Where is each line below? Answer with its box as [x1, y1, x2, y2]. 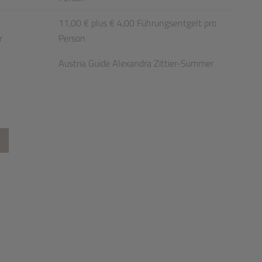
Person [58, 31, 85, 45]
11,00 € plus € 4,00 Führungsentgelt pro [58, 16, 216, 30]
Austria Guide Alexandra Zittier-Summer [58, 56, 213, 70]
